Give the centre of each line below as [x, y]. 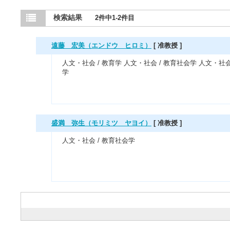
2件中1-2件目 [115, 18]
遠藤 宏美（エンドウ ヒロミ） [101, 45]
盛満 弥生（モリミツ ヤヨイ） [101, 123]
